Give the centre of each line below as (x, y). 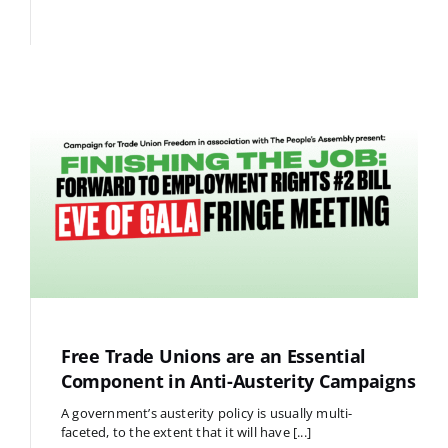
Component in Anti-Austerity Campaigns (238, 381)
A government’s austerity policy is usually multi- (206, 413)
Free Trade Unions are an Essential (213, 356)
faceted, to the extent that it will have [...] (185, 432)
